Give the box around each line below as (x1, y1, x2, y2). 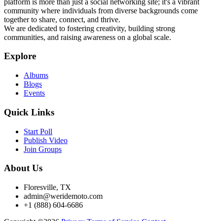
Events (24, 89, 45, 98)
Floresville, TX (24, 183, 71, 191)
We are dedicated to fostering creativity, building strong (4, 24, 175, 33)
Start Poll (24, 127, 52, 136)
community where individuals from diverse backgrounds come (4, 6, 198, 15)
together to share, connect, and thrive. (4, 15, 120, 24)
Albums (24, 71, 48, 80)
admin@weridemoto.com (24, 191, 103, 200)
